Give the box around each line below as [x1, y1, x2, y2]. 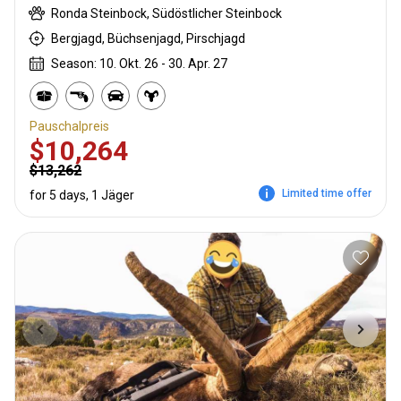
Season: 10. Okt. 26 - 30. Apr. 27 [51, 56, 227, 72]
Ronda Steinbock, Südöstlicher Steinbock [51, 6, 282, 21]
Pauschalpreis [30, 119, 109, 134]
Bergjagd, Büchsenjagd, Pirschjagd [51, 31, 245, 47]
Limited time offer [282, 187, 371, 200]
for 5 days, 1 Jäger [30, 188, 134, 203]
